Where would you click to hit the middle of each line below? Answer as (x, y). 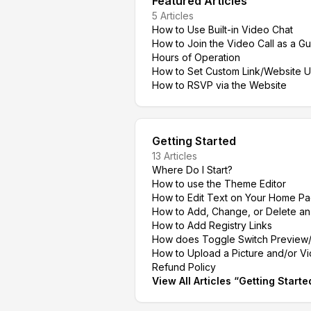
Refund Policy (184, 267)
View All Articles (192, 281)
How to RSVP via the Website (219, 85)
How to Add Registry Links (212, 225)
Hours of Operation (196, 57)
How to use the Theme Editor (219, 184)
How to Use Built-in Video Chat (222, 30)
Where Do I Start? (192, 170)
